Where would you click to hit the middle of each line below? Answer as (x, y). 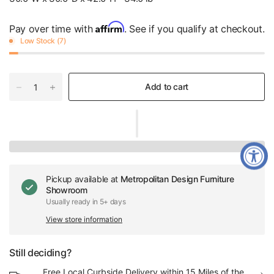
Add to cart (167, 87)
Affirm (109, 27)
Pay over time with (52, 29)
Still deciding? (40, 253)
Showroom (67, 190)
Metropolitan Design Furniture (177, 179)
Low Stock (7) (43, 41)
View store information (84, 219)
